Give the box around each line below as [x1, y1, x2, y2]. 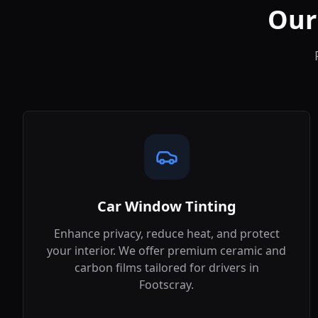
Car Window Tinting [97, 197, 236, 216]
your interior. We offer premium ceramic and [47, 243, 287, 258]
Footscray [139, 277, 192, 292]
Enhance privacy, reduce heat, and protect [53, 226, 280, 241]
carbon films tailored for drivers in [74, 260, 259, 275]
